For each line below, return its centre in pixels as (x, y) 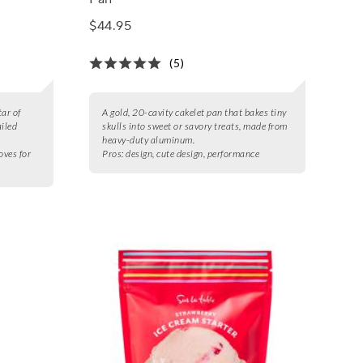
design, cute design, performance (193, 153)
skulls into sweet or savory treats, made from (195, 126)
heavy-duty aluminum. (149, 139)
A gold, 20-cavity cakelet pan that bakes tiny (194, 112)
